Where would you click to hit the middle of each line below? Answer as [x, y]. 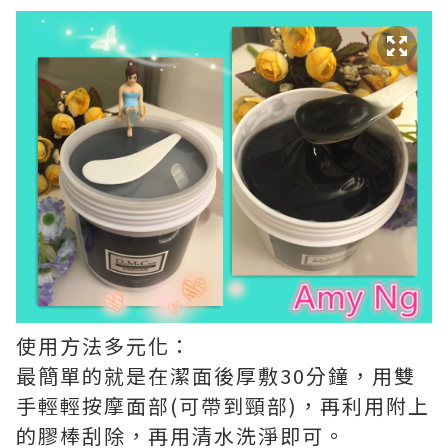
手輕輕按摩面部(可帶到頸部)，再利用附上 [223, 405]
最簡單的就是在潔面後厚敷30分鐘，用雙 [216, 375]
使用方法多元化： [104, 345]
